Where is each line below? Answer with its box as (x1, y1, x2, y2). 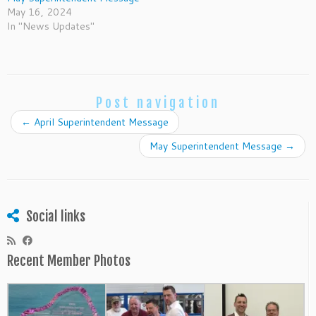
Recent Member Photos (7, 253, 130, 270)
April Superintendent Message (31, 115, 169, 130)
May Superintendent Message (150, 139, 285, 154)
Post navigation (96, 95, 220, 112)
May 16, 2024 (7, 5, 72, 20)
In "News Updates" (7, 19, 95, 34)
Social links (26, 208, 85, 226)
